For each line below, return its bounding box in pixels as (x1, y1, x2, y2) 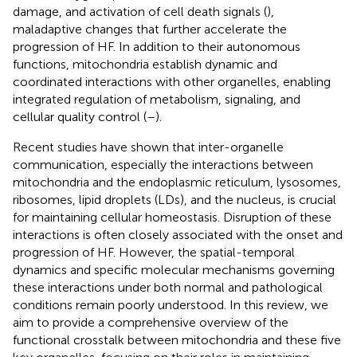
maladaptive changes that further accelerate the (13, 21, 287, 37)
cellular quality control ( (13, 108, 147, 124)
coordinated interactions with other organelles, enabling (13, 73, 331, 89)
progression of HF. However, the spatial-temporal (13, 244, 295, 260)
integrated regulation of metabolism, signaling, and (13, 91, 300, 107)
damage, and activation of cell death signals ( (13, 3, 267, 19)
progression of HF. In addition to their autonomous (13, 38, 300, 54)
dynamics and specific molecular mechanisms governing (13, 261, 335, 277)
